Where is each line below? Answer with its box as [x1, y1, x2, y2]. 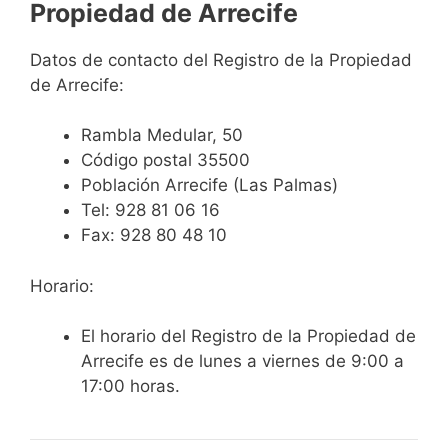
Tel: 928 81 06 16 [81, 200, 220, 221]
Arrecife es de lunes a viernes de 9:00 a [81, 351, 404, 372]
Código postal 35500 [81, 150, 250, 171]
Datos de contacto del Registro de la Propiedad [30, 49, 412, 70]
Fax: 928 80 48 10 [81, 225, 227, 246]
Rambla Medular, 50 [81, 125, 243, 146]
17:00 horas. [81, 376, 180, 397]
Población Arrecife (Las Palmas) [81, 175, 338, 196]
